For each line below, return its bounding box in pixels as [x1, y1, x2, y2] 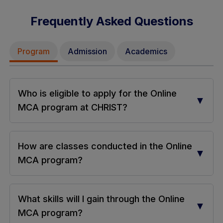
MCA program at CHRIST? [17, 102, 127, 112]
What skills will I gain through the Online [17, 193, 185, 204]
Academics [124, 46, 167, 56]
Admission [67, 46, 107, 56]
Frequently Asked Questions [30, 13, 193, 28]
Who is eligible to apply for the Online [17, 88, 177, 99]
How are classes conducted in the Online [17, 140, 192, 151]
